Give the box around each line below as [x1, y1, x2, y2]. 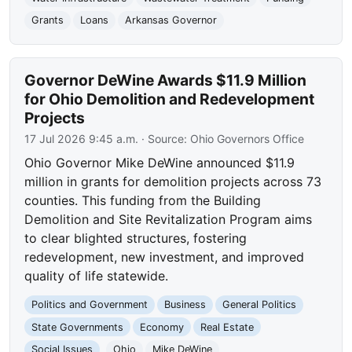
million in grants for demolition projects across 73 [24, 174, 322, 190]
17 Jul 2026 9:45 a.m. [24, 132, 139, 146]
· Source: [138, 132, 191, 146]
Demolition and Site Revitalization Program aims [24, 211, 313, 228]
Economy [139, 321, 184, 333]
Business [163, 299, 206, 311]
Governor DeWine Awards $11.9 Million [24, 71, 307, 90]
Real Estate [200, 321, 254, 333]
